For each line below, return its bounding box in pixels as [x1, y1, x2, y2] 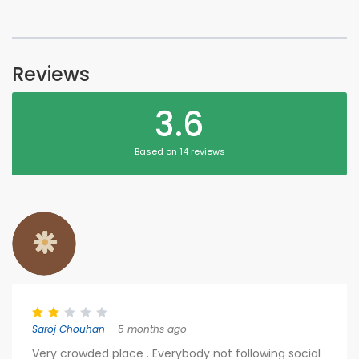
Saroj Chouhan [32, 322, 105, 336]
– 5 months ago [105, 322, 187, 336]
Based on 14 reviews [134, 145, 225, 158]
